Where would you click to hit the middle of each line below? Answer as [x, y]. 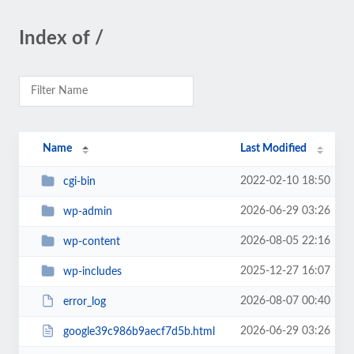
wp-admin [87, 211]
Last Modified [274, 149]
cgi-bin [79, 181]
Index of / [61, 39]
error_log [84, 301]
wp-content [91, 241]
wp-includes [92, 271]
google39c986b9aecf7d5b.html [139, 331]
